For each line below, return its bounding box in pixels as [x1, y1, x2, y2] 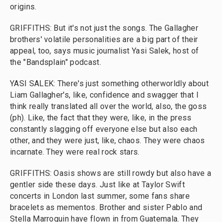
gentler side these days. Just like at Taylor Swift [10, 180, 185, 189]
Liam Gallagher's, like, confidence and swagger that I [10, 90, 199, 100]
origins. [10, 2, 37, 11]
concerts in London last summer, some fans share [10, 191, 190, 201]
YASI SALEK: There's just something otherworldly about [10, 79, 209, 88]
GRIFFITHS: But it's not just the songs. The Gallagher [10, 23, 198, 33]
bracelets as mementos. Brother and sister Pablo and [10, 203, 203, 212]
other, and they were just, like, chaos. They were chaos [10, 136, 205, 145]
